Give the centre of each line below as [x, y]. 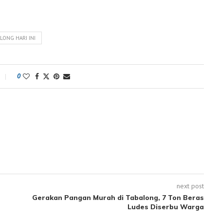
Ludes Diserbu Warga [165, 207]
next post [190, 186]
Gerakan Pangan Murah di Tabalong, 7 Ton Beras [118, 198]
